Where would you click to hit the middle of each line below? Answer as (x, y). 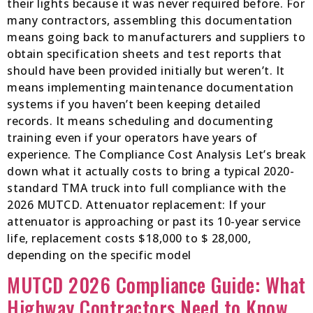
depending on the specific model (99, 255)
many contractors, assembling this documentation (150, 20)
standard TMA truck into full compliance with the (146, 188)
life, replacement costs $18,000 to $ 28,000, (129, 238)
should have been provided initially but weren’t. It (146, 70)
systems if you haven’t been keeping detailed (134, 104)
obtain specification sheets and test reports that (145, 53)
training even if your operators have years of (132, 137)
